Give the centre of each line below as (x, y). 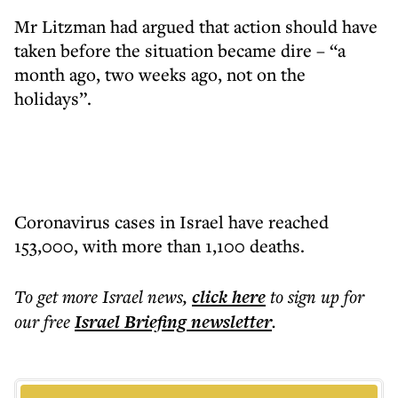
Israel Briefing (131, 322)
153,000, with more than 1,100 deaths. (159, 246)
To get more (58, 296)
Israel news (143, 296)
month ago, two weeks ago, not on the (160, 74)
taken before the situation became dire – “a (180, 50)
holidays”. (53, 98)
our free (42, 321)
